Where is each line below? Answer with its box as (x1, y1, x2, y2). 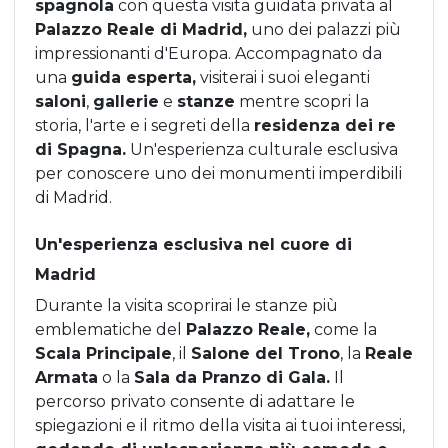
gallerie (93, 91, 159, 111)
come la (310, 319, 377, 339)
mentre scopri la (235, 91, 369, 111)
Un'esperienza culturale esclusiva (126, 139, 398, 159)
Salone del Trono (191, 343, 340, 363)
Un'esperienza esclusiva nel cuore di (35, 234, 352, 254)
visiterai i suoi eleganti (196, 67, 370, 87)
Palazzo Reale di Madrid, (35, 19, 247, 39)
